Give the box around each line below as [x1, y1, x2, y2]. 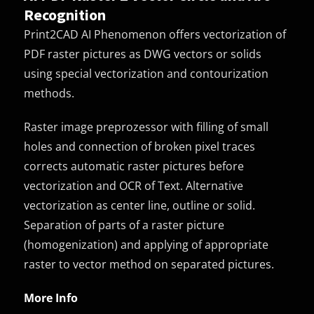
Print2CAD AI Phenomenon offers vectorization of [24, 26, 287, 42]
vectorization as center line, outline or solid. [24, 197, 256, 213]
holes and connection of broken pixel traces [24, 138, 256, 154]
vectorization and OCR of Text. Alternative [24, 177, 244, 193]
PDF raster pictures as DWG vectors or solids [24, 46, 262, 62]
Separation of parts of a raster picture [24, 217, 225, 233]
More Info [24, 289, 78, 306]
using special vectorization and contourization [24, 65, 269, 81]
